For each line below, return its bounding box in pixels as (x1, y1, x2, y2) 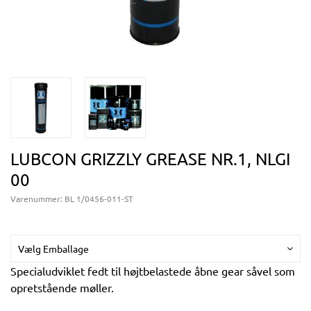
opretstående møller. (10, 280, 114, 294)
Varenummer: (10, 193, 65, 204)
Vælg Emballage (18, 242, 89, 255)
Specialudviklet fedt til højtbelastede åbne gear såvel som (10, 264, 295, 278)
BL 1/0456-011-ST (65, 193, 133, 204)
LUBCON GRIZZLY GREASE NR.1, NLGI (10, 149, 290, 169)
